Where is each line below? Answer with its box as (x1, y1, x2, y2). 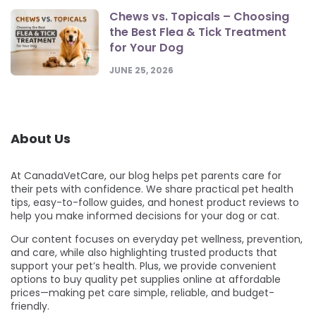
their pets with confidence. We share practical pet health (11, 182, 293, 197)
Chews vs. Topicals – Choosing (109, 8, 289, 25)
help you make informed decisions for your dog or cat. (11, 209, 279, 224)
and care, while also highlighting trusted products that (11, 245, 277, 260)
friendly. (11, 299, 49, 314)
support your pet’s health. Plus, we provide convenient (11, 259, 276, 274)
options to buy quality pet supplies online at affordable (11, 272, 281, 287)
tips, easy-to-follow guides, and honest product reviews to (11, 195, 299, 210)
